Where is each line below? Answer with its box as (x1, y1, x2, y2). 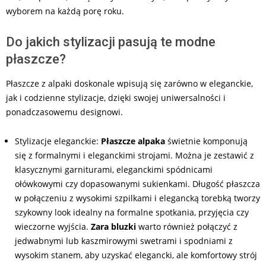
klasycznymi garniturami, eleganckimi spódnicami (15, 163, 213, 175)
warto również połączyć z (136, 220, 237, 232)
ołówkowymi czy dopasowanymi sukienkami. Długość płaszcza (15, 178, 260, 189)
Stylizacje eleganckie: (15, 135, 101, 147)
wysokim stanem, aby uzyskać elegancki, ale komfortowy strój (15, 249, 257, 261)
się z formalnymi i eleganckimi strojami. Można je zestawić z (15, 149, 254, 161)
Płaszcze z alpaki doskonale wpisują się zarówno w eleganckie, (6, 77, 253, 89)
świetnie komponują (165, 135, 248, 147)
